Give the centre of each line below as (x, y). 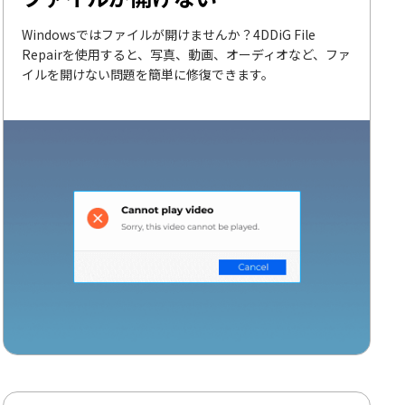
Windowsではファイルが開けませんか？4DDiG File (169, 34)
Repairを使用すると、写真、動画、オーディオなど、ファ (187, 54)
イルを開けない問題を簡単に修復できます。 (148, 74)
